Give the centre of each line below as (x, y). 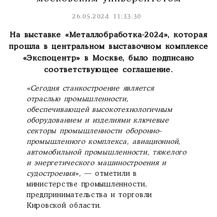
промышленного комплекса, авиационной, (104, 142)
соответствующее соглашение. (108, 70)
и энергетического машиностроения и (96, 163)
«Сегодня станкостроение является (90, 88)
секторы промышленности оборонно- (94, 131)
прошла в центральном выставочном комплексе (108, 46)
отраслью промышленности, (78, 99)
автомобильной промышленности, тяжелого (107, 152)
